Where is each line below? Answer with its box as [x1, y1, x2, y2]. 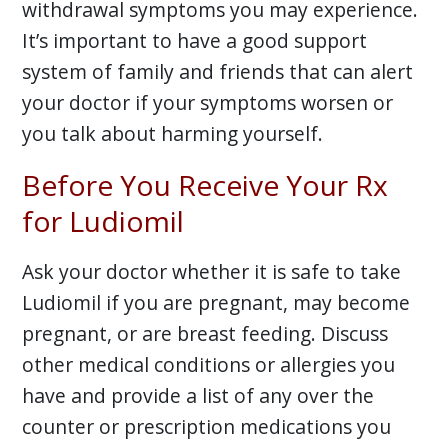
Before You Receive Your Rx [21, 165, 388, 204]
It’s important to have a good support [21, 26, 367, 54]
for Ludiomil [21, 201, 184, 240]
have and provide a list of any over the [21, 382, 374, 410]
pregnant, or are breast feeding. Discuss [21, 320, 388, 348]
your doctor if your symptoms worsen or [21, 88, 393, 116]
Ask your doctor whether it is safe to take [21, 258, 401, 286]
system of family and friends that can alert [21, 57, 413, 85]
